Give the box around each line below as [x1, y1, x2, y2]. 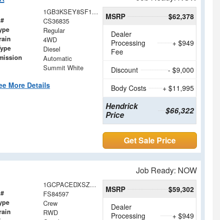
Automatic [43, 53, 72, 63]
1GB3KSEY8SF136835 [91, 6, 98, 16]
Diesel [43, 44, 60, 54]
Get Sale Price [124, 134, 176, 146]
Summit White [43, 62, 83, 72]
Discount [111, 64, 138, 75]
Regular [43, 25, 65, 35]
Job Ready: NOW [136, 164, 197, 176]
